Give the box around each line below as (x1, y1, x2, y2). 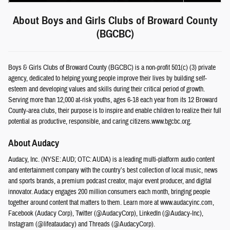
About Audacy (8, 138, 59, 149)
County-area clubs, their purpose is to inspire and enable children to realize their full (8, 106, 221, 116)
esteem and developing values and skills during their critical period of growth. (8, 85, 205, 94)
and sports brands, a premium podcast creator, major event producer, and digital (8, 176, 212, 186)
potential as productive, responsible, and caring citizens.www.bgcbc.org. (8, 117, 191, 126)
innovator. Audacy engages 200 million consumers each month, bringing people (8, 187, 210, 197)
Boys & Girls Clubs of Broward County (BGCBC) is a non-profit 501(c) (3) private (8, 63, 216, 72)
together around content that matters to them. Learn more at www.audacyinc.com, (8, 198, 214, 207)
